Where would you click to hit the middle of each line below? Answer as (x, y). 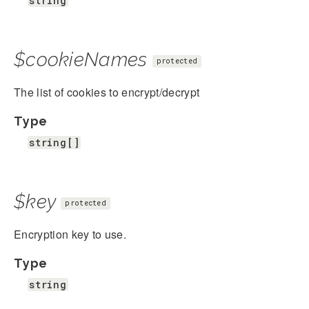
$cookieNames (81, 59)
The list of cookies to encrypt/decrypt (107, 92)
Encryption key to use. (70, 234)
